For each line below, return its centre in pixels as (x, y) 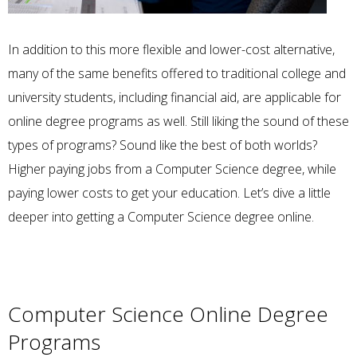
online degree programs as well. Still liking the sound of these (178, 121)
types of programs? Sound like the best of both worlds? (163, 145)
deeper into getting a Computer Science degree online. (161, 216)
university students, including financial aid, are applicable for (175, 97)
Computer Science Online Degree (168, 314)
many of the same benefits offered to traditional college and (177, 73)
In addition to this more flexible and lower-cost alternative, (171, 49)
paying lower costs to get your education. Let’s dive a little (169, 192)
